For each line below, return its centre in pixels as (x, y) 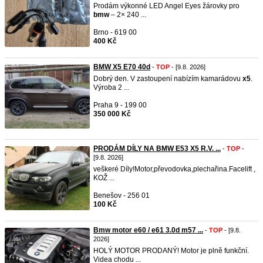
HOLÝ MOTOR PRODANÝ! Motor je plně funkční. (171, 251)
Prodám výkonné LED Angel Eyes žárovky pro (166, 6)
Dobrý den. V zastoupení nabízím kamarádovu (168, 79)
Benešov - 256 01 (122, 195)
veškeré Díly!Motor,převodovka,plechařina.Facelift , (174, 169)
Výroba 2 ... (111, 87)
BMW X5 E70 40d (122, 67)
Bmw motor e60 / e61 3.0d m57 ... (148, 230)
